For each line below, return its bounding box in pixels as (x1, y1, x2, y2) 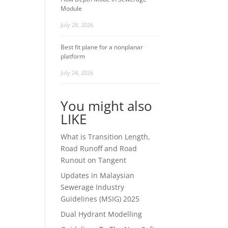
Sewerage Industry (61, 182, 125, 192)
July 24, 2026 (61, 69, 94, 76)
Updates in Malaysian (61, 170, 135, 180)
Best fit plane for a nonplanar (61, 43, 144, 51)
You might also (61, 97, 153, 115)
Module (61, 4, 82, 13)
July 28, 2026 (61, 21, 94, 28)
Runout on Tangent (61, 155, 127, 165)
